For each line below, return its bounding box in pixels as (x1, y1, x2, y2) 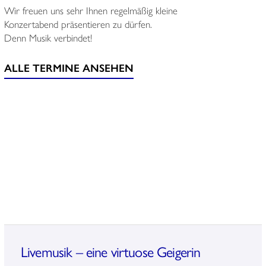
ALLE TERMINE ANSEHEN (4, 60, 134, 75)
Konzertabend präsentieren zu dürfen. (4, 17, 152, 31)
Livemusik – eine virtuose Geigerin (20, 241, 201, 262)
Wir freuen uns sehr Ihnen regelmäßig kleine (4, 3, 178, 18)
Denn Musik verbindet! (4, 30, 92, 45)
